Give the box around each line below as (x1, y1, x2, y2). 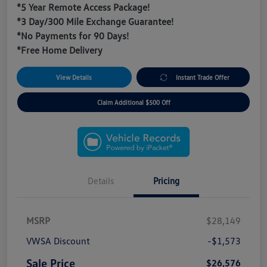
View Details (56, 73, 92, 82)
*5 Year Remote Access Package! (17, 1, 150, 14)
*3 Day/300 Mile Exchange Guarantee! (17, 15, 173, 28)
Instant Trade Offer (176, 73, 230, 82)
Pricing (153, 175, 179, 187)
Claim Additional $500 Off (97, 98, 170, 107)
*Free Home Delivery (17, 44, 103, 57)
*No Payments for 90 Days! (17, 30, 129, 42)
